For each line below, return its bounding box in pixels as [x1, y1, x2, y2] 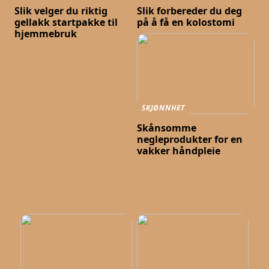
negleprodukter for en [137, 133, 243, 147]
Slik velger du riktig [14, 4, 108, 18]
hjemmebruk [14, 27, 77, 41]
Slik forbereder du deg [137, 4, 243, 18]
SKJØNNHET [142, 103, 186, 113]
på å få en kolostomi [137, 16, 235, 29]
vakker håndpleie [137, 144, 221, 158]
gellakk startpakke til [14, 16, 118, 29]
